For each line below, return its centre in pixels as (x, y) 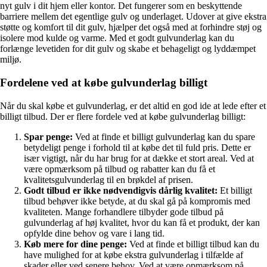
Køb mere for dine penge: (75, 244)
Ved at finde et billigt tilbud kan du (193, 244)
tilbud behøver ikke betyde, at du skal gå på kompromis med (137, 201)
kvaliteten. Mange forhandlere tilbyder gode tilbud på (124, 212)
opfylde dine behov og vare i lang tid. (94, 233)
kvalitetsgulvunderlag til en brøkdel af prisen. (108, 179)
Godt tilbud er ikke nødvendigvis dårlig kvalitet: (121, 190)
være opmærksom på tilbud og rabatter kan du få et (119, 169)
